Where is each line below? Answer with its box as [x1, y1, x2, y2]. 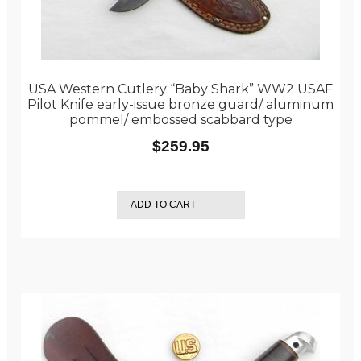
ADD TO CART [130, 199, 196, 211]
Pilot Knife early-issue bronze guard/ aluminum [27, 96, 334, 112]
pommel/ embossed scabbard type [68, 111, 293, 127]
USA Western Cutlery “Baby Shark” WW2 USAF [28, 81, 333, 97]
